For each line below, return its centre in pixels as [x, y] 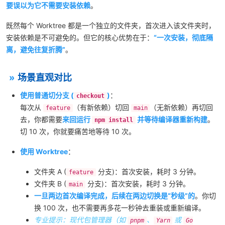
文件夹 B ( [50, 184]
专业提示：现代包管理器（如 [81, 220]
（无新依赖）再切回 [182, 107]
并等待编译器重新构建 [171, 119]
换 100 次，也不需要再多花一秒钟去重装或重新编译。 [120, 208]
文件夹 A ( [50, 172]
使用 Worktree [44, 151]
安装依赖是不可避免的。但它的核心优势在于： [80, 37]
